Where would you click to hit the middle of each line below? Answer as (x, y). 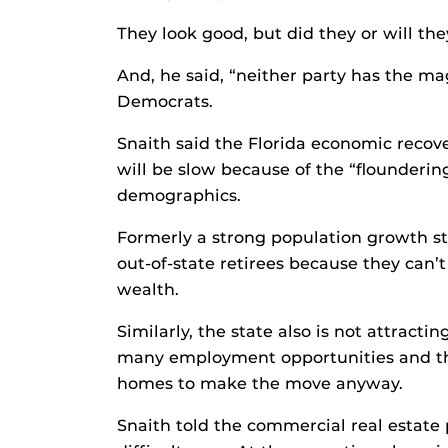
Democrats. (165, 102)
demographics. (179, 196)
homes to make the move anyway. (260, 384)
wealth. (148, 290)
